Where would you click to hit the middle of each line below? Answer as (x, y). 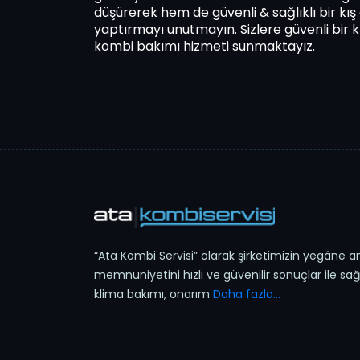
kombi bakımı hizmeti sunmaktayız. (205, 46)
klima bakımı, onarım (152, 294)
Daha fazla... (247, 294)
